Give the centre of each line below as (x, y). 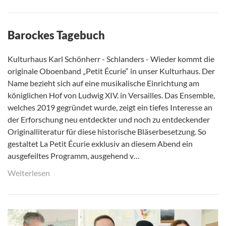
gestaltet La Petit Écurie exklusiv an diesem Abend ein (100, 143)
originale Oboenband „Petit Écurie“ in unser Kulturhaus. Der (111, 71)
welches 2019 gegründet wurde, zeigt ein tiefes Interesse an (110, 107)
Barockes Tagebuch (56, 35)
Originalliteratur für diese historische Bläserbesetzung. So (107, 131)
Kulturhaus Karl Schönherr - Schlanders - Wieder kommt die (111, 59)
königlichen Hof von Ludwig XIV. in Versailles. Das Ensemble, (111, 95)
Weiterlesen (29, 173)
